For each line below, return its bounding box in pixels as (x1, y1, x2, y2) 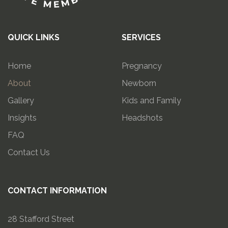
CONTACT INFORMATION (8, 185, 107, 195)
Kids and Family (122, 95, 181, 105)
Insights (8, 112, 37, 123)
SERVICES (122, 32, 161, 42)
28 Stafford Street (8, 214, 74, 224)
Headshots (122, 112, 163, 123)
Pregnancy (122, 61, 162, 71)
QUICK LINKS (8, 32, 60, 42)
